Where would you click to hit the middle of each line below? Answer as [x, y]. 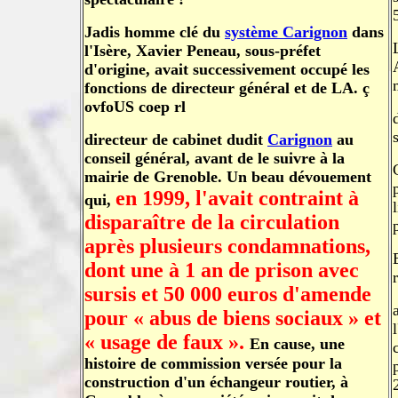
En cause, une [297, 344]
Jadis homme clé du [155, 32]
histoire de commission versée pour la [213, 363]
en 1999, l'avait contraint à [237, 198]
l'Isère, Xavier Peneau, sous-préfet [203, 51]
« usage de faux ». [167, 342]
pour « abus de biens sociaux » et [233, 318]
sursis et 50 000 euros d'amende [228, 294]
